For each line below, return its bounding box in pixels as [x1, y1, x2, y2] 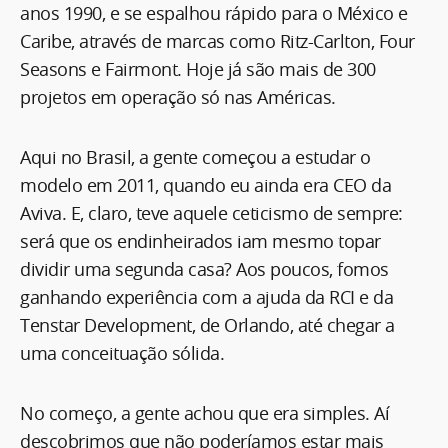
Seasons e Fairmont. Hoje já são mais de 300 [20, 56, 376, 81]
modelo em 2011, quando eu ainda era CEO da [20, 172, 391, 197]
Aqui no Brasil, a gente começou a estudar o [20, 144, 371, 169]
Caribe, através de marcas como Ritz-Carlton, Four [20, 28, 415, 53]
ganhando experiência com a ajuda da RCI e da [20, 284, 393, 309]
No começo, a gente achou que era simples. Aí [20, 400, 389, 425]
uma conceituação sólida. [20, 340, 224, 365]
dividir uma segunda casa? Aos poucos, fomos [20, 256, 389, 281]
